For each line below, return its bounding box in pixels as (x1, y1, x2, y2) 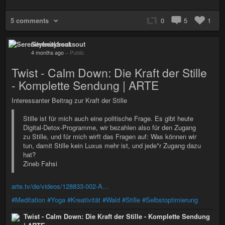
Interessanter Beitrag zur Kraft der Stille (12, 95, 127, 105)
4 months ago (31, 48, 64, 56)
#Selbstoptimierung (142, 194, 198, 204)
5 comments (11, 15, 49, 25)
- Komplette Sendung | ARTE (12, 76, 159, 93)
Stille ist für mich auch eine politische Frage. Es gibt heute (23, 113, 193, 123)
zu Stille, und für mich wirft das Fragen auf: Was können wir (23, 131, 196, 141)
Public (70, 48, 84, 56)
